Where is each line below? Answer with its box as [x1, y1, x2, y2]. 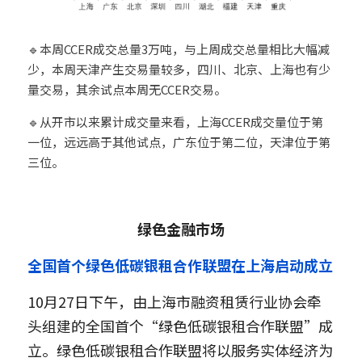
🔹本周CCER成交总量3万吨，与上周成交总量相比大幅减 [27, 40, 330, 58]
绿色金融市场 [137, 218, 225, 240]
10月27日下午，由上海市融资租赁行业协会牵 [27, 291, 322, 313]
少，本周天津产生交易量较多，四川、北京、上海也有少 [27, 61, 330, 78]
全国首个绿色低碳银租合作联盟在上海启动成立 [27, 255, 333, 276]
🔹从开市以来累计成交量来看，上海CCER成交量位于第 [27, 113, 323, 131]
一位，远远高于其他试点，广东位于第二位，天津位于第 [27, 133, 330, 151]
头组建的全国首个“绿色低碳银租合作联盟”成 [27, 315, 333, 337]
